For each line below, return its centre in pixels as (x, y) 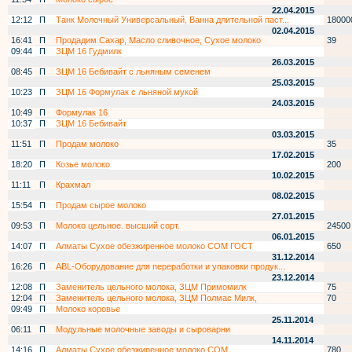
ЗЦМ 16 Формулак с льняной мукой (127, 92)
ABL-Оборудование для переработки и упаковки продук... (170, 266)
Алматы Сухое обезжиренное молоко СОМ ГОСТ (154, 246)
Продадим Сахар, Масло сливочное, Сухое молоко (158, 40)
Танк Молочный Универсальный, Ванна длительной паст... (172, 20)
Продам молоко (87, 144)
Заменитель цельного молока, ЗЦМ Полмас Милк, (156, 298)
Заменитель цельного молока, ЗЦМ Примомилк (151, 287)
